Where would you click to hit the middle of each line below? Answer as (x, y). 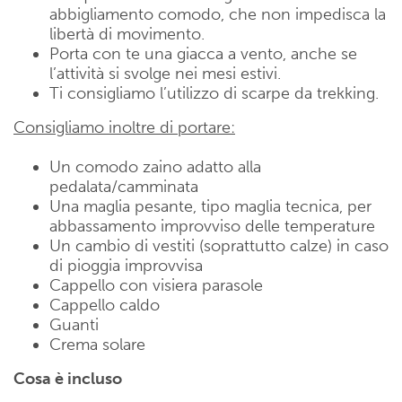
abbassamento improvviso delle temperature (212, 226)
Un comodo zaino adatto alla (155, 166)
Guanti (74, 324)
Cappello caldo (105, 305)
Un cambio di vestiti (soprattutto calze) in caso (219, 245)
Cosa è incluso (68, 378)
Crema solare (97, 344)
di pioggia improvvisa (126, 265)
